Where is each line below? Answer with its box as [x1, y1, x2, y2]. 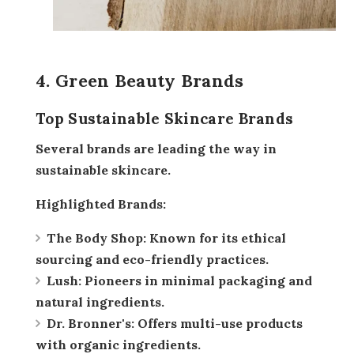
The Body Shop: [47, 229, 146, 246]
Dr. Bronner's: [47, 314, 134, 331]
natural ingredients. [36, 293, 164, 310]
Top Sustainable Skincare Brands [36, 108, 294, 128]
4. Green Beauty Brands [36, 69, 244, 92]
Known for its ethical [146, 229, 286, 246]
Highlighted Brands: [47, 195, 166, 212]
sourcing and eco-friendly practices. [36, 250, 269, 267]
